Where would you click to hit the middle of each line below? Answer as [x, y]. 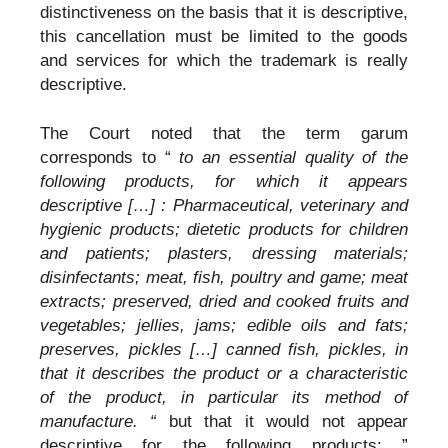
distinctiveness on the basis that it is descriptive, [224, 12]
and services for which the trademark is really [224, 60]
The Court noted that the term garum [224, 134]
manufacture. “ [98, 422]
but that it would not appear [282, 422]
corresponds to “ [105, 158]
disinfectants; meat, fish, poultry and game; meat [224, 278]
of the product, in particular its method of [224, 398]
